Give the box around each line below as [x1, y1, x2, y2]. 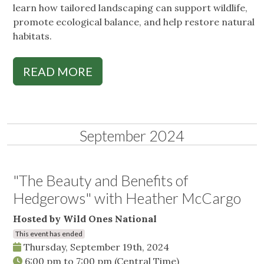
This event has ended [15, 229, 82, 239]
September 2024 [80, 127, 184, 145]
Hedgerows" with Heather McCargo [13, 189, 241, 207]
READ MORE [23, 64, 93, 79]
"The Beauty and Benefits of [13, 171, 188, 190]
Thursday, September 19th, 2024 [21, 241, 169, 253]
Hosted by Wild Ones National [13, 213, 157, 225]
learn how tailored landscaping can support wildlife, [13, 2, 247, 14]
